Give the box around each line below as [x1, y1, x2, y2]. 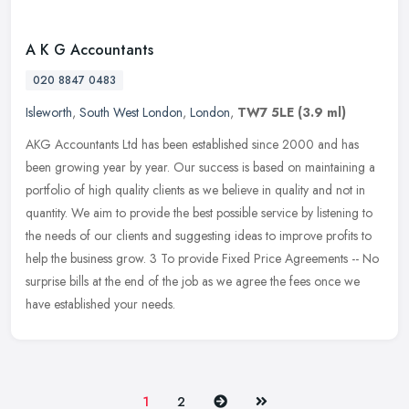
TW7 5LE [237, 103, 294, 122]
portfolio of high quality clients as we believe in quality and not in [26, 181, 365, 200]
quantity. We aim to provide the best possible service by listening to [26, 204, 372, 223]
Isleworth [26, 103, 72, 122]
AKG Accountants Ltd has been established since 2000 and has [26, 135, 359, 154]
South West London [79, 103, 183, 122]
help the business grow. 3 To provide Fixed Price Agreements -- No [26, 249, 379, 268]
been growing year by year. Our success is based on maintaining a [26, 158, 375, 177]
